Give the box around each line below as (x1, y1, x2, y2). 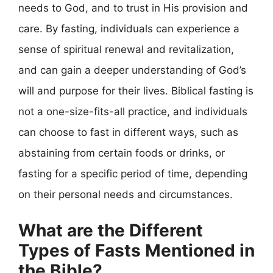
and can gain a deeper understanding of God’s (18, 64, 246, 76)
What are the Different (18, 219, 203, 241)
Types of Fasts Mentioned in (18, 239, 255, 261)
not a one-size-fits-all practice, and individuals (18, 105, 247, 118)
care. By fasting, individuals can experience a (18, 23, 239, 35)
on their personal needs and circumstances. (18, 188, 233, 200)
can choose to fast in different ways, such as (18, 126, 238, 138)
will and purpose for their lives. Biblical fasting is (18, 85, 253, 97)
